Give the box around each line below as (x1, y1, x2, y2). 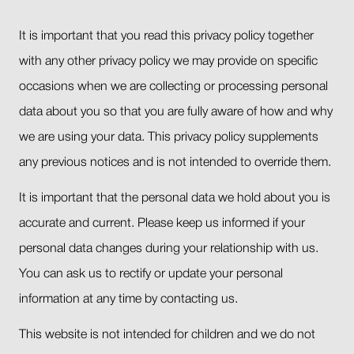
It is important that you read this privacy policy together (19, 31, 314, 43)
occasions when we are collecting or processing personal (19, 81, 328, 93)
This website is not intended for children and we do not (19, 329, 315, 341)
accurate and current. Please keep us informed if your (19, 218, 305, 230)
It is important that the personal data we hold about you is (19, 193, 330, 205)
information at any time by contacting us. (19, 294, 238, 306)
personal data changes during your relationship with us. (19, 243, 318, 255)
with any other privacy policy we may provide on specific (19, 56, 318, 68)
